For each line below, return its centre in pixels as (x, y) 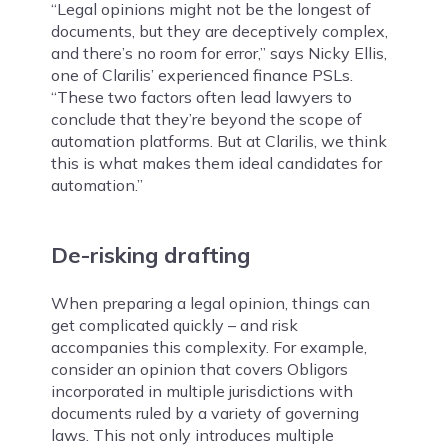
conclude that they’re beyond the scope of (206, 119)
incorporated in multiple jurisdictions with (201, 391)
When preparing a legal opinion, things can (210, 303)
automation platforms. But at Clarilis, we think (218, 141)
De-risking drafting (150, 255)
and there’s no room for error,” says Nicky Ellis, (218, 53)
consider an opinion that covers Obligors (199, 369)
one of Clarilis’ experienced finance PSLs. (201, 75)
